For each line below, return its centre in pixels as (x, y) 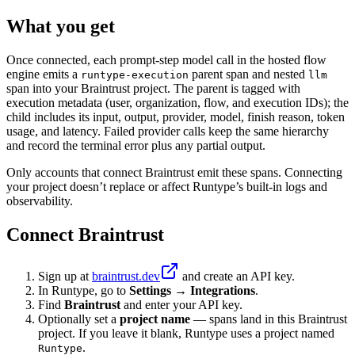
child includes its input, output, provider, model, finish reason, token (176, 116)
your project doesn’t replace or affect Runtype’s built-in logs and (167, 186)
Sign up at (65, 276)
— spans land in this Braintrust (269, 319)
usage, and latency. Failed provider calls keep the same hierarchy (168, 131)
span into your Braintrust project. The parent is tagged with (153, 88)
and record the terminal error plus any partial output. (136, 145)
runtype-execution (135, 74)
